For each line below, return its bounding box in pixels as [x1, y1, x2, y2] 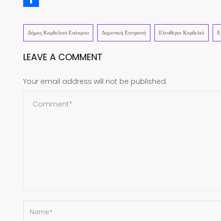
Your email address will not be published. [23, 76, 167, 87]
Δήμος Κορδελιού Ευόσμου [28, 29, 89, 37]
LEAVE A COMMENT [23, 51, 103, 64]
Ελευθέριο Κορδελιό [159, 29, 204, 37]
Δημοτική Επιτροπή [102, 29, 146, 37]
